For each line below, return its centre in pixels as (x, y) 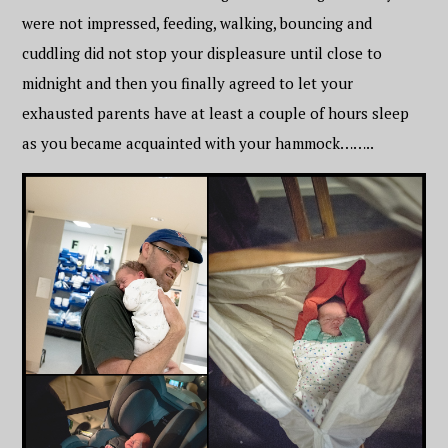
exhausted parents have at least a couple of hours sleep (216, 112)
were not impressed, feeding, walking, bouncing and (197, 22)
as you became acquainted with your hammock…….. (200, 142)
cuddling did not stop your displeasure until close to (202, 52)
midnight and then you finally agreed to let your (188, 82)
